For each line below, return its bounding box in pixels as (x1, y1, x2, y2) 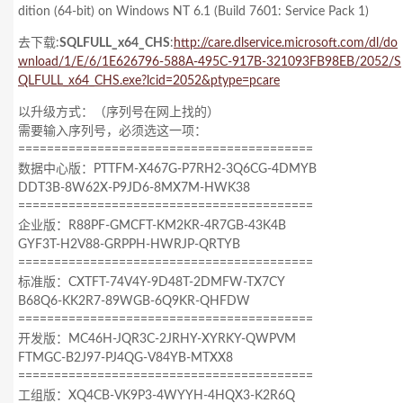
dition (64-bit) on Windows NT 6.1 (18, 5, 214, 18)
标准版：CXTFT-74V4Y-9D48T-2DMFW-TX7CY (18, 276, 285, 289)
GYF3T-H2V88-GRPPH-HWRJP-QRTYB (18, 238, 240, 251)
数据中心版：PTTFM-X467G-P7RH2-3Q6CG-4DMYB (18, 163, 317, 175)
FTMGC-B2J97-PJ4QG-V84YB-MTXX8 (18, 352, 233, 364)
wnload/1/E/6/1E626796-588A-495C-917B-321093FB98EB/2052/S (18, 56, 401, 68)
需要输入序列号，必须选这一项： (18, 125, 207, 138)
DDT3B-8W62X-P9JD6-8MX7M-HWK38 (18, 182, 250, 194)
